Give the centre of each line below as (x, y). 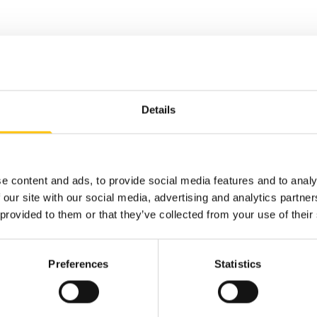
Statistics (238, 264)
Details (158, 110)
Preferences (79, 264)
